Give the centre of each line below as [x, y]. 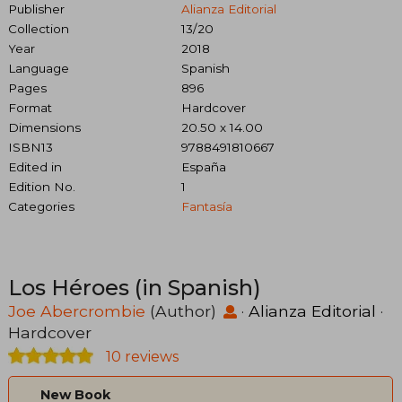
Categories [41, 206]
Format [30, 107]
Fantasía [206, 206]
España [203, 166]
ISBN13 [31, 147]
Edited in [35, 166]
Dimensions [44, 127]
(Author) [183, 310]
